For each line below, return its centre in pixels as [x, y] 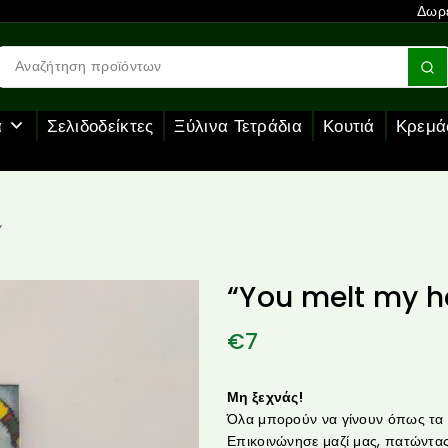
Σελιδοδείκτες [100, 125]
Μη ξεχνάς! [265, 396]
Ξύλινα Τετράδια [238, 125]
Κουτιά [348, 125]
